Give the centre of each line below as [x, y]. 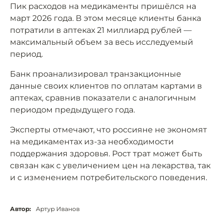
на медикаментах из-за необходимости [92, 142]
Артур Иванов [58, 209]
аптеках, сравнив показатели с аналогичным [103, 98]
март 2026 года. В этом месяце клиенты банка [106, 18]
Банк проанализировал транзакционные [96, 74]
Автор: [20, 209]
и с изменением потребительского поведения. [109, 177]
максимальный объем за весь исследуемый [102, 42]
